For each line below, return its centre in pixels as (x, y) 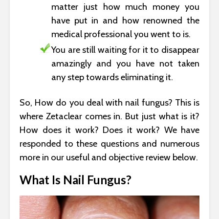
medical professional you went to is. (121, 34)
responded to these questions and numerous (109, 143)
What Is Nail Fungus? (76, 180)
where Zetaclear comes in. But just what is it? (109, 116)
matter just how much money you (125, 7)
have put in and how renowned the (125, 20)
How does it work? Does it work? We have (109, 130)
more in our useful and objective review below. (109, 157)
